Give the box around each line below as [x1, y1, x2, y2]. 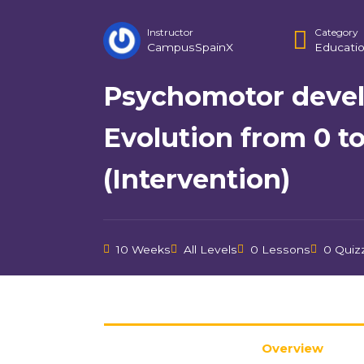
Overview [261, 340, 323, 356]
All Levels [184, 242, 237, 256]
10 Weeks [116, 242, 171, 256]
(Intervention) [103, 162, 290, 195]
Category [314, 26, 357, 39]
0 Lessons [250, 242, 310, 256]
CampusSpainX [147, 41, 233, 54]
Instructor [147, 26, 193, 39]
